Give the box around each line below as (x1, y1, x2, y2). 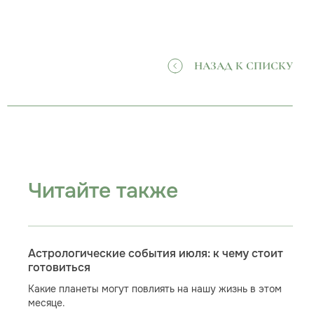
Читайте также (27, 177, 178, 204)
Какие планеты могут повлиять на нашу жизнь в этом (27, 282, 282, 295)
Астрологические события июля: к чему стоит (27, 247, 283, 261)
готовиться (27, 261, 90, 275)
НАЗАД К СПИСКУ (193, 59, 293, 73)
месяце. (27, 296, 65, 309)
